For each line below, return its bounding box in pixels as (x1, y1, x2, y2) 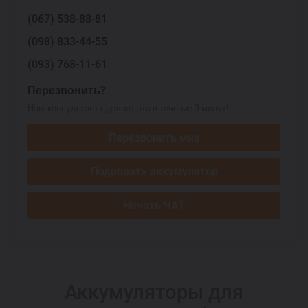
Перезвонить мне (108, 131, 200, 144)
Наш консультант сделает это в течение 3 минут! (27, 102, 228, 114)
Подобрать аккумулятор (90, 165, 218, 178)
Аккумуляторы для (65, 280, 243, 304)
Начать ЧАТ (123, 199, 185, 212)
